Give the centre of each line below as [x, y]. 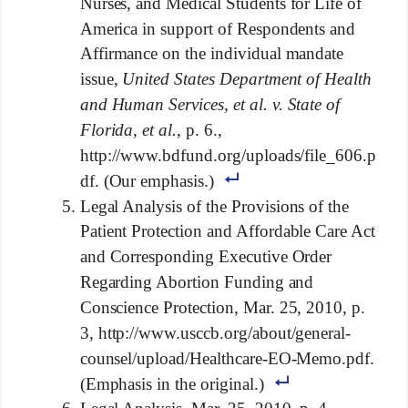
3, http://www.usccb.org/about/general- [215, 333]
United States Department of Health [247, 79]
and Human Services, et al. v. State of [210, 105]
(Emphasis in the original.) [172, 383]
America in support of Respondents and [218, 28]
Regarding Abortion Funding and [197, 282]
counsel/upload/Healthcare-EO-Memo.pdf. [227, 358]
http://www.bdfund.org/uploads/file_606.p [228, 155]
